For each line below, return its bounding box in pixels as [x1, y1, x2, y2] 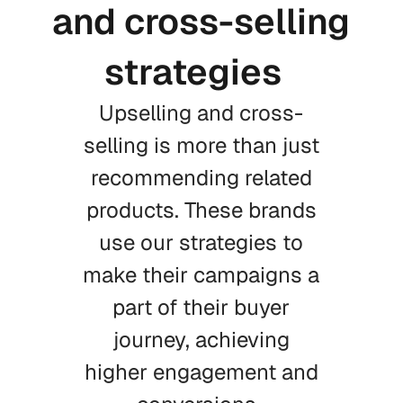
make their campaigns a [83, 261, 320, 289]
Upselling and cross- [99, 99, 304, 127]
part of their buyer [112, 293, 291, 321]
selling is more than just [83, 131, 319, 159]
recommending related [90, 164, 312, 192]
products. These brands [85, 196, 317, 224]
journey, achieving [112, 326, 290, 354]
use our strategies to [99, 228, 304, 256]
